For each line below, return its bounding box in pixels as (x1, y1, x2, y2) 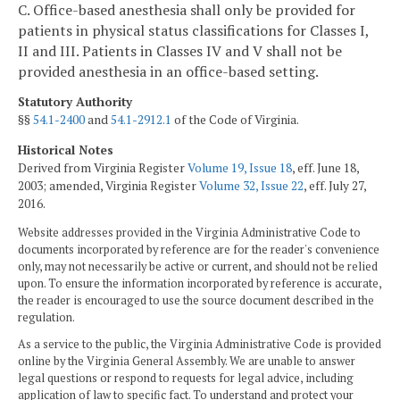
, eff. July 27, (304, 177, 366, 194)
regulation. (18, 310, 75, 326)
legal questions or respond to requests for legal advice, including (18, 370, 354, 386)
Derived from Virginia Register (18, 159, 187, 176)
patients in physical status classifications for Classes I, (18, 20, 369, 40)
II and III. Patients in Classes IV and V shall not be (18, 40, 342, 61)
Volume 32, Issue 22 (199, 177, 304, 194)
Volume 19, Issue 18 (187, 159, 292, 176)
